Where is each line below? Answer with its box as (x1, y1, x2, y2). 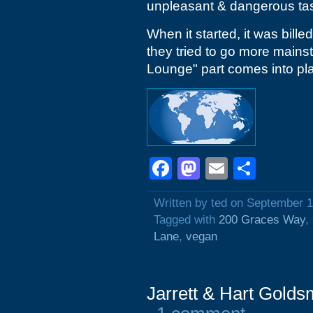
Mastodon (200, 156, 299, 181)
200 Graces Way (219, 213, 305, 226)
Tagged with (154, 213, 219, 226)
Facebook (172, 156, 271, 181)
